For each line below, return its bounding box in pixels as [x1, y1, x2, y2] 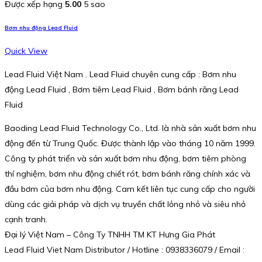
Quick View [5, 46, 47, 57]
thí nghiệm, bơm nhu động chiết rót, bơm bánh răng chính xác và [5, 168, 250, 180]
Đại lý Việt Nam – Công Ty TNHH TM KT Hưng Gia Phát [5, 229, 215, 240]
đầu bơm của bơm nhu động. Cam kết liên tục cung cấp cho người [5, 184, 255, 195]
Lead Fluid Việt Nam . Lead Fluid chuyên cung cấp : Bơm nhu [5, 69, 236, 80]
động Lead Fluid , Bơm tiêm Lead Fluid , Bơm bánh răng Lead [5, 84, 239, 95]
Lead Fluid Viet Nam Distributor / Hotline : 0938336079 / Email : [5, 244, 244, 256]
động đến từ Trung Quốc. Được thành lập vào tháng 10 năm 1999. [5, 138, 256, 149]
